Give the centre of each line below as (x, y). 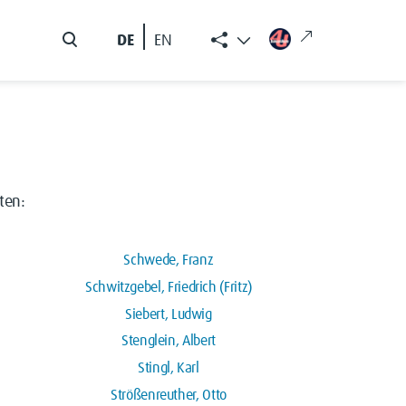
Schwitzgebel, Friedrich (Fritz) (169, 287)
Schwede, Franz (169, 260)
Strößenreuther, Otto (169, 396)
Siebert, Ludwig (169, 314)
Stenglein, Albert (169, 341)
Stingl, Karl (169, 368)
